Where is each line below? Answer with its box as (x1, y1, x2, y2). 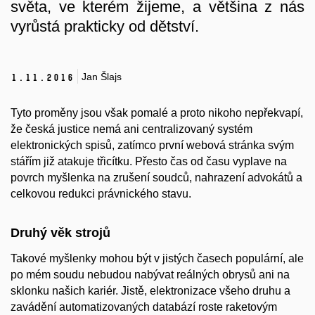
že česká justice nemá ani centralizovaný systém (11, 123, 252, 136)
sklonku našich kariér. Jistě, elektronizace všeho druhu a (11, 285, 290, 297)
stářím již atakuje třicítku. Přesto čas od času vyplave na (11, 155, 287, 168)
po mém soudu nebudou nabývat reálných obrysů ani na (11, 269, 290, 281)
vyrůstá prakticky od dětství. (11, 18, 199, 36)
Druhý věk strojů (11, 225, 110, 240)
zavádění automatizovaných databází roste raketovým (11, 301, 277, 314)
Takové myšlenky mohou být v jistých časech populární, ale (11, 252, 304, 265)
